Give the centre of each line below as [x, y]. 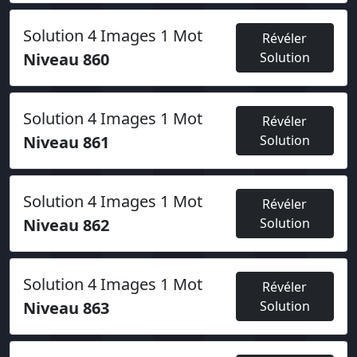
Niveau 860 [66, 59]
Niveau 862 [66, 225]
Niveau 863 [66, 308]
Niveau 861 [66, 142]
